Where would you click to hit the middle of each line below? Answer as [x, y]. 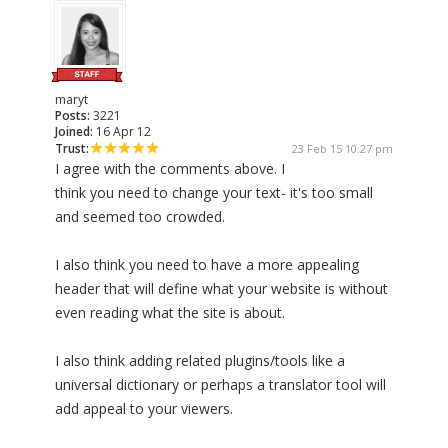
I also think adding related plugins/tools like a [200, 361]
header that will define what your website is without [221, 289]
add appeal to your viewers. [144, 409]
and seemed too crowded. [140, 217]
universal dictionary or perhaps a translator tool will [220, 385]
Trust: [72, 149]
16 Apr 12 [122, 132]
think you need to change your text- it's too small [214, 193]
